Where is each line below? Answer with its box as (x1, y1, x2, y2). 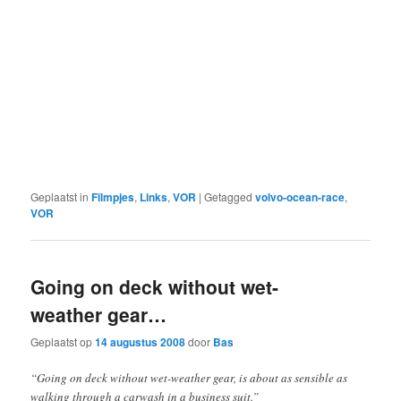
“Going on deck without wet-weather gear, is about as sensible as (30, 370, 348, 387)
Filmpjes (91, 188, 135, 205)
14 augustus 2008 (95, 334, 186, 351)
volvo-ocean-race (255, 188, 346, 205)
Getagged (204, 188, 253, 204)
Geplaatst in (30, 188, 90, 204)
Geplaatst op (30, 334, 96, 350)
